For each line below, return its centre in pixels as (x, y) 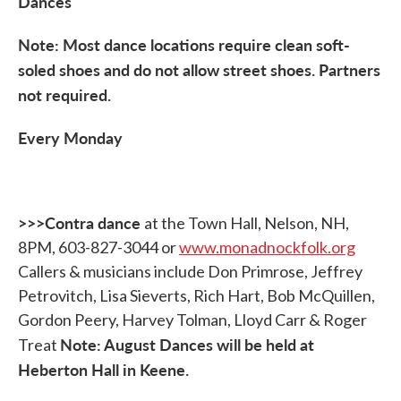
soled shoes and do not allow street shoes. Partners (199, 69)
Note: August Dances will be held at (187, 344)
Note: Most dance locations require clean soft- (184, 44)
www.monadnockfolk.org (267, 247)
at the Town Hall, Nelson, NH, (247, 223)
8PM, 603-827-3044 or (98, 247)
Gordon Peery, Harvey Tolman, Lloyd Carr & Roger (192, 320)
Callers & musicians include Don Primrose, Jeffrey (190, 271)
